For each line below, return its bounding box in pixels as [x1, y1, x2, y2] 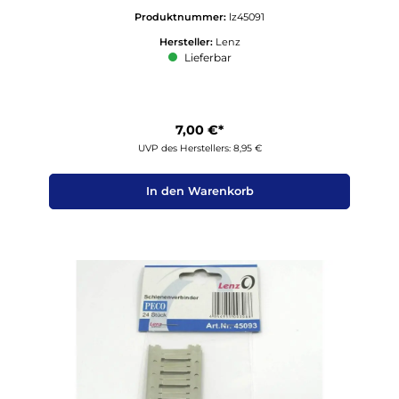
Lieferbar [181, 51, 232, 65]
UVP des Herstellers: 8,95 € [137, 142, 262, 154]
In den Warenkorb [145, 184, 254, 199]
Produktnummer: [134, 11, 229, 24]
